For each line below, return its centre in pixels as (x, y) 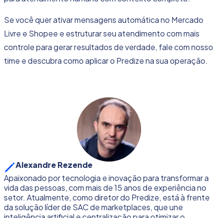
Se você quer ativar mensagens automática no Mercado (104, 20)
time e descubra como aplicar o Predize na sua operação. (106, 61)
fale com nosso (186, 47)
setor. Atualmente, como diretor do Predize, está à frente (107, 198)
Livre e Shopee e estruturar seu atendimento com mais (102, 34)
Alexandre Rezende (54, 165)
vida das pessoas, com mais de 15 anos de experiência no (105, 188)
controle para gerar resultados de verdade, (81, 47)
